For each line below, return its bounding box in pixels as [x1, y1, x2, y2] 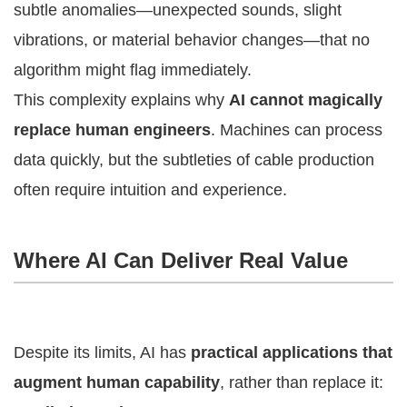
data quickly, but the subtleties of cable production [14, 150, 374, 169]
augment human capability [14, 372, 220, 392]
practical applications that [191, 342, 392, 362]
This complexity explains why [14, 90, 229, 109]
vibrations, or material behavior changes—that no [14, 30, 370, 49]
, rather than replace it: [220, 372, 383, 392]
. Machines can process [211, 120, 382, 139]
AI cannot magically [229, 90, 382, 109]
